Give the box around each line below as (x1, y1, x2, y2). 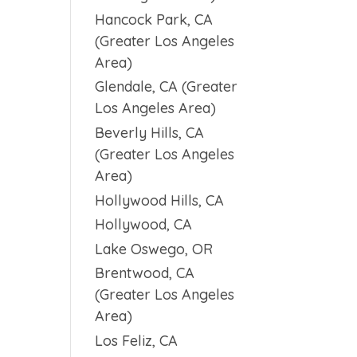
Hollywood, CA (95, 215, 193, 234)
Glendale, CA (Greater (95, 77, 238, 96)
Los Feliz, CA (95, 331, 178, 350)
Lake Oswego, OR (95, 239, 214, 258)
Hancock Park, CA (95, 10, 214, 29)
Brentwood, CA (95, 264, 195, 283)
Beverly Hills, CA (95, 123, 205, 142)
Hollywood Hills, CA (95, 190, 225, 210)
